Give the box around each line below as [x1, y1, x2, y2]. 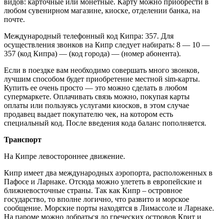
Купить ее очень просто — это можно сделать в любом [4, 84, 187, 92]
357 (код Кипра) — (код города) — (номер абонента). [4, 49, 181, 58]
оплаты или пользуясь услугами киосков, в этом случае [4, 101, 189, 110]
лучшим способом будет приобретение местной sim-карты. [4, 75, 200, 84]
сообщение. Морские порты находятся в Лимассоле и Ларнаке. [4, 204, 214, 213]
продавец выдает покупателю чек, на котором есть [4, 110, 173, 119]
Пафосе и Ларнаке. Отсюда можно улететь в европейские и [4, 177, 202, 186]
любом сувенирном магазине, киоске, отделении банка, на [4, 6, 200, 15]
